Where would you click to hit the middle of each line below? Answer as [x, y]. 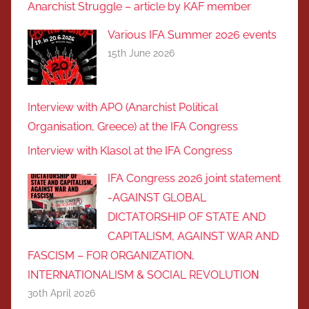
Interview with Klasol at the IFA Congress [130, 150]
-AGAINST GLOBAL [157, 198]
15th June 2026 [141, 53]
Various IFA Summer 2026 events [192, 34]
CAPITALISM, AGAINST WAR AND [193, 237]
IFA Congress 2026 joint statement [194, 179]
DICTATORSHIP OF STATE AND [187, 217]
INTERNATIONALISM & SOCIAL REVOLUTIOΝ [143, 275]
